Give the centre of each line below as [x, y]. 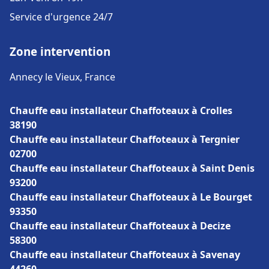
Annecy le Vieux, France [62, 77]
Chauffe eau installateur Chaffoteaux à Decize [120, 226]
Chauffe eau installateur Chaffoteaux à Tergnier [125, 139]
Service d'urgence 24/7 [61, 17]
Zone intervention [60, 51]
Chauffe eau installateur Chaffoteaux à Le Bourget [131, 197]
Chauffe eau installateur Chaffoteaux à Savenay [125, 255]
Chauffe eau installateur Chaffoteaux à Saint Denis [132, 168]
